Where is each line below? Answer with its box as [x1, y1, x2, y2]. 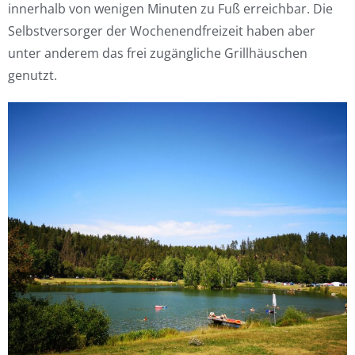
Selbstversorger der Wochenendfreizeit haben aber [8, 22, 315, 40]
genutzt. [8, 67, 57, 84]
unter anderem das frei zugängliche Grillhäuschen [8, 44, 307, 62]
